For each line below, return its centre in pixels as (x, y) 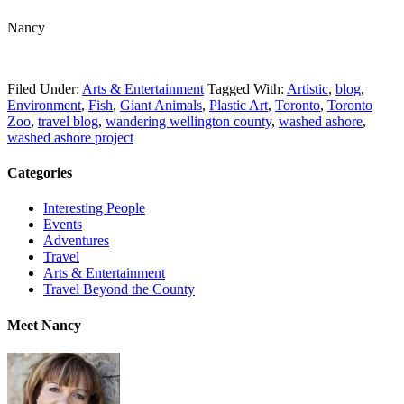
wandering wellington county (188, 121)
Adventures (76, 241)
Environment (44, 105)
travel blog (68, 121)
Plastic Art (239, 105)
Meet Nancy (44, 325)
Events (63, 225)
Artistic (308, 88)
